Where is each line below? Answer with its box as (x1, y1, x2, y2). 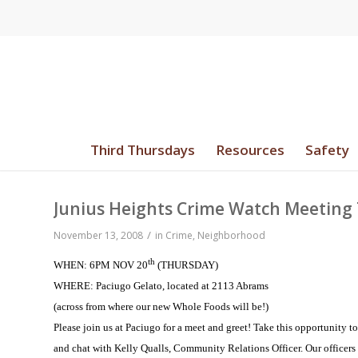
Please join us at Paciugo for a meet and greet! (54, 321, 251, 334)
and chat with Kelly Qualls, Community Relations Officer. (54, 342, 303, 355)
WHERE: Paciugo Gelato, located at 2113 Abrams (54, 280, 268, 292)
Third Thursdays (89, 141, 195, 159)
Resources (215, 141, 284, 159)
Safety (304, 141, 349, 159)
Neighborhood (197, 229, 265, 242)
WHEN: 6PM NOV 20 (54, 259, 148, 272)
